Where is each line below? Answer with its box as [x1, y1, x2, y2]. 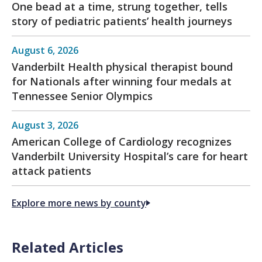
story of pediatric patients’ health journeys [12, 14, 232, 29]
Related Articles [12, 237, 123, 257]
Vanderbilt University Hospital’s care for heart [12, 149, 248, 164]
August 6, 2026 [12, 44, 78, 57]
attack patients [12, 164, 91, 178]
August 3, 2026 [12, 119, 78, 132]
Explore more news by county [12, 196, 146, 210]
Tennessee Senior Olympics [12, 89, 153, 104]
